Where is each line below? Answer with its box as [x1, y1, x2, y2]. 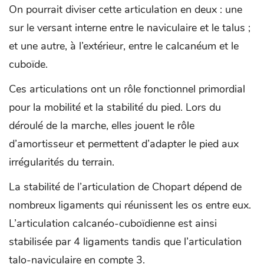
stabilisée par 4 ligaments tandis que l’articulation [9, 234, 242, 249]
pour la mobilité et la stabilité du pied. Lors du [9, 100, 221, 114]
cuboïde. [9, 57, 48, 71]
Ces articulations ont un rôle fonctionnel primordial [9, 81, 245, 96]
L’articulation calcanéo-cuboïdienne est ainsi [9, 216, 217, 230]
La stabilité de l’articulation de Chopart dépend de [9, 179, 242, 194]
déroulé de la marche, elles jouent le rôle [9, 118, 194, 133]
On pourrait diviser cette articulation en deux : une [9, 2, 242, 16]
